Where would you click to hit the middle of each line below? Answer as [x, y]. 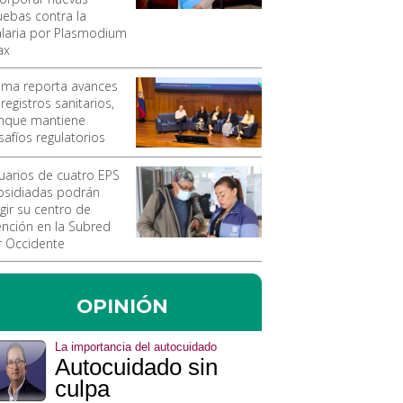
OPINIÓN [122, 306]
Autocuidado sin [136, 367]
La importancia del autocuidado [136, 347]
